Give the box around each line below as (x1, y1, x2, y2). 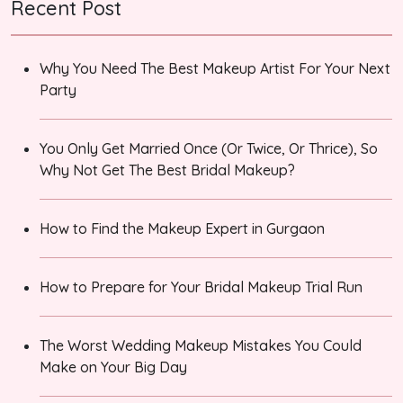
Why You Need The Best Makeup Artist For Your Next (40, 59, 390, 78)
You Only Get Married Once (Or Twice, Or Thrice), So (40, 139, 378, 158)
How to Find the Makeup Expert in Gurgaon (40, 219, 325, 238)
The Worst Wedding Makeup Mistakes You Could (40, 336, 362, 355)
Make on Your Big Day (40, 358, 187, 377)
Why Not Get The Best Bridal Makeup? (40, 161, 295, 180)
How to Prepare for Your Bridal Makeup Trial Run (40, 278, 363, 297)
